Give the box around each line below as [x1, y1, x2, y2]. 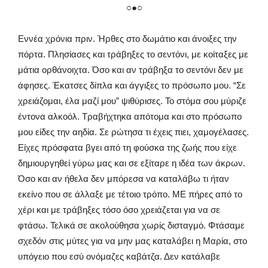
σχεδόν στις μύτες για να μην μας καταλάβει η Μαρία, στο [18, 236, 247, 246]
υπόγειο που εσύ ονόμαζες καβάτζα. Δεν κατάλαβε [18, 251, 220, 262]
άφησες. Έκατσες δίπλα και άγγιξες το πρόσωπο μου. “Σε [18, 80, 246, 91]
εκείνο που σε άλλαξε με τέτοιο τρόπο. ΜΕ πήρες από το [18, 189, 242, 200]
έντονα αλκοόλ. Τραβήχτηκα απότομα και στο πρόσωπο [18, 111, 242, 122]
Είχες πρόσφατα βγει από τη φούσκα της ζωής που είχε [18, 142, 237, 153]
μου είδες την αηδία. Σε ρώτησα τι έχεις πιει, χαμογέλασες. [18, 127, 249, 138]
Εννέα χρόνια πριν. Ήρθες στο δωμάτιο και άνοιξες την [18, 33, 237, 44]
